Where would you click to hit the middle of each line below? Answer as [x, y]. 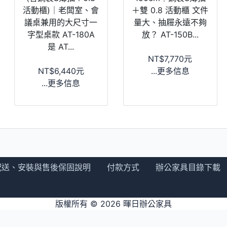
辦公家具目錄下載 [188, 167]
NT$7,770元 [170, 59]
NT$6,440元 [61, 71]
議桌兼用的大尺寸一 [61, 22]
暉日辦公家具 [147, 203]
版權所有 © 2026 [89, 203]
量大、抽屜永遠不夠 [170, 22]
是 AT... [61, 46]
